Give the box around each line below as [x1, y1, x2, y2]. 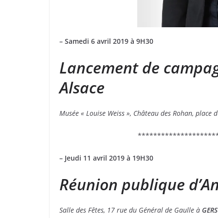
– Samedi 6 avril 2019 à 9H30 [59, 36, 157, 46]
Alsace [59, 77, 105, 98]
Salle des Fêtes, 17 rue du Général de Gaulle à [59, 205, 202, 215]
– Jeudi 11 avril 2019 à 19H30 [59, 153, 157, 163]
